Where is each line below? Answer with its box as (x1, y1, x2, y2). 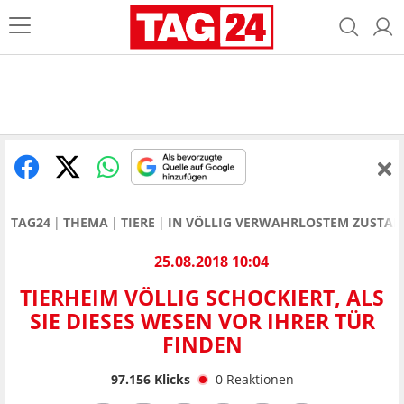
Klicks (150, 370, 190, 388)
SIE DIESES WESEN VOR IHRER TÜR (29, 307, 375, 336)
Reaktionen (225, 370, 294, 388)
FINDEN (161, 330, 243, 360)
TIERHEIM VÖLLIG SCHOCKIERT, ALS (20, 283, 384, 313)
